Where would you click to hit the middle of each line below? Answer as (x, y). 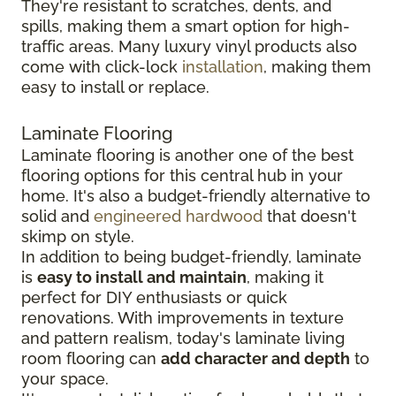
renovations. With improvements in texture (183, 318)
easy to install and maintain (142, 278)
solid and (57, 217)
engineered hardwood (178, 217)
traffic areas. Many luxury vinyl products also (189, 47)
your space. (65, 379)
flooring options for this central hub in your (182, 176)
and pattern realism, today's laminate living (183, 339)
